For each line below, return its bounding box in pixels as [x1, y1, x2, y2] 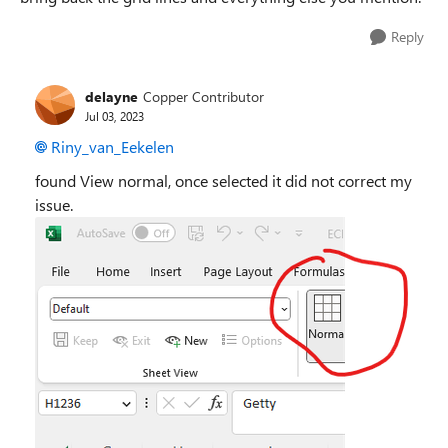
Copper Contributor [143, 86, 264, 106]
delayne [85, 86, 138, 106]
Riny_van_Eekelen [51, 136, 174, 157]
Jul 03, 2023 [85, 107, 144, 124]
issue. [35, 194, 73, 215]
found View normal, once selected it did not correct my [35, 170, 412, 191]
